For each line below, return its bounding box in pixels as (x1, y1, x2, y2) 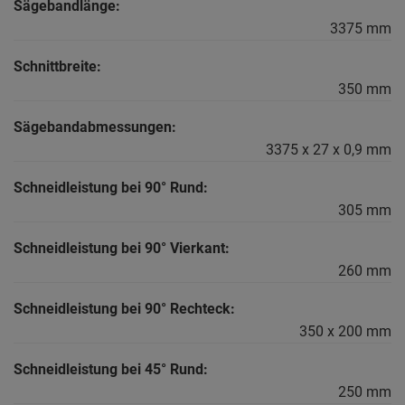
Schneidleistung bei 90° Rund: (14, 179, 208, 197)
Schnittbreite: (14, 58, 101, 76)
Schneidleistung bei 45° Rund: (14, 361, 208, 379)
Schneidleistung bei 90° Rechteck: (14, 300, 235, 318)
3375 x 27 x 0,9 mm (266, 141, 391, 159)
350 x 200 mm (299, 323, 391, 341)
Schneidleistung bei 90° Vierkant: (14, 240, 230, 258)
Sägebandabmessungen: (14, 118, 176, 137)
